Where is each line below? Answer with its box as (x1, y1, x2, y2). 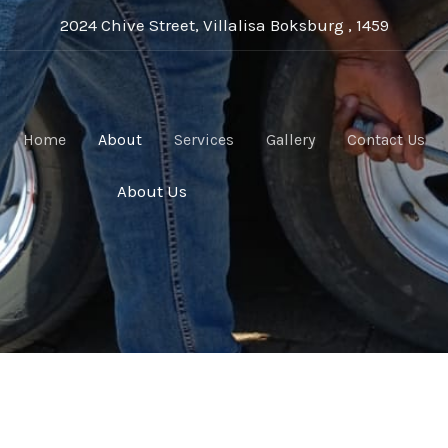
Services (174, 129, 234, 149)
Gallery (266, 129, 315, 149)
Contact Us (347, 129, 425, 149)
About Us (117, 181, 187, 201)
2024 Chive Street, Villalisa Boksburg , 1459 (59, 14, 389, 35)
